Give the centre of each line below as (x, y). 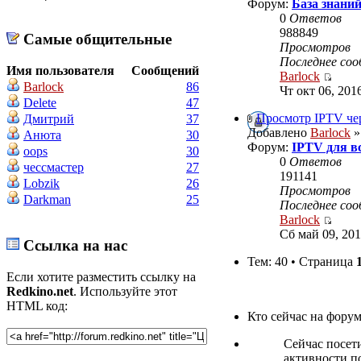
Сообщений (165, 71)
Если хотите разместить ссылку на (101, 276)
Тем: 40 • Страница (302, 262)
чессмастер (54, 168)
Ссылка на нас (73, 245)
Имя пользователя (60, 71)
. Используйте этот (125, 291)
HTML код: (37, 305)
